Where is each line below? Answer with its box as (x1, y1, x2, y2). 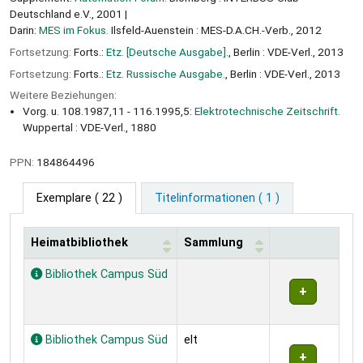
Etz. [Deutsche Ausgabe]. (106, 45, 228, 58)
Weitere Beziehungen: (10, 88, 117, 102)
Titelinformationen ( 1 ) (154, 190, 280, 205)
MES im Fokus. (39, 23, 109, 36)
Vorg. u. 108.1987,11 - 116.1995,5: (23, 105, 194, 118)
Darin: (10, 23, 39, 36)
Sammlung (184, 235, 243, 250)
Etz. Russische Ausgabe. (106, 66, 225, 80)
